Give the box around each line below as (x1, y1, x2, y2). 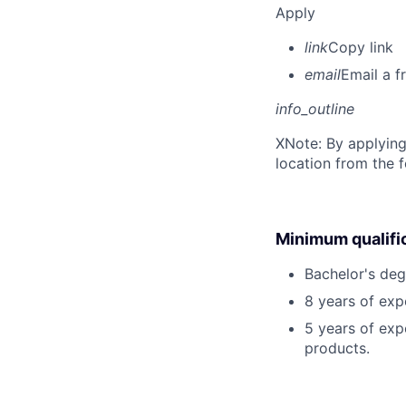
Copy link (328, 37, 393, 56)
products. (304, 338, 370, 357)
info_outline (275, 99, 354, 118)
